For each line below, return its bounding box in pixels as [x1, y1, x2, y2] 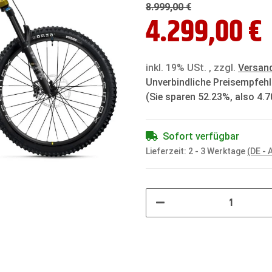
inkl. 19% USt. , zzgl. [146, 62, 238, 74]
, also [230, 91, 257, 103]
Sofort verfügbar [163, 131, 239, 143]
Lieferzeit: [146, 146, 188, 157]
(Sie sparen [146, 91, 198, 103]
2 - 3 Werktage [188, 146, 247, 157]
